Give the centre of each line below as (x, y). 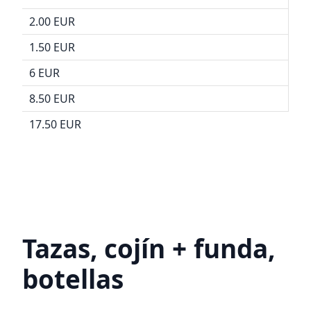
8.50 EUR (52, 98)
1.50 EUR (52, 47)
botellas (73, 279)
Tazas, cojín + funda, (149, 248)
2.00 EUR (52, 21)
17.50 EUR (55, 124)
